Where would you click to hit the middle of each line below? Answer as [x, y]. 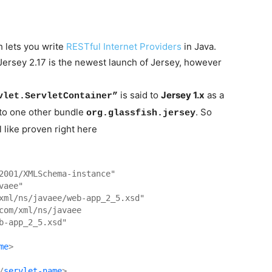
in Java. [199, 47]
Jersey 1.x [183, 95]
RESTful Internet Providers [124, 47]
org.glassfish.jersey [141, 114]
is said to [139, 95]
